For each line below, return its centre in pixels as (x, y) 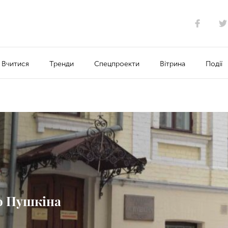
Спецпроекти (117, 64)
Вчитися (15, 64)
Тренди (61, 64)
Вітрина (172, 64)
